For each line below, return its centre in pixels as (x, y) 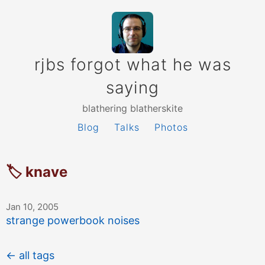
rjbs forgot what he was (132, 64)
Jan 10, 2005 (32, 207)
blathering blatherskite (132, 108)
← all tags (30, 255)
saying (132, 88)
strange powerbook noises (73, 221)
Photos (171, 127)
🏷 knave (37, 172)
